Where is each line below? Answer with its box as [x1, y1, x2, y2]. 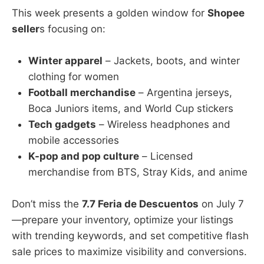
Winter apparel [28, 55, 103, 67]
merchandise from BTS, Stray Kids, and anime [28, 166, 247, 179]
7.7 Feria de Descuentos [82, 198, 199, 210]
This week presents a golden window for [12, 6, 207, 19]
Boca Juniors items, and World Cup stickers [28, 103, 233, 115]
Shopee [207, 6, 245, 19]
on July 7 [199, 198, 244, 210]
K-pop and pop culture [28, 150, 139, 163]
